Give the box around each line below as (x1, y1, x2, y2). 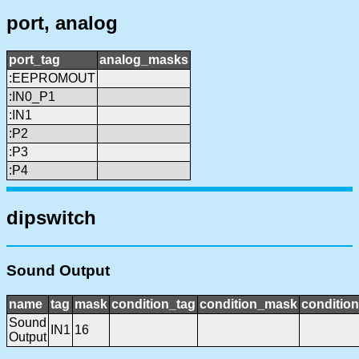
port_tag (9, 52, 60, 67)
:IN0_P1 (9, 89, 55, 103)
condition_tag (111, 296, 196, 311)
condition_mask (200, 296, 297, 311)
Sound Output (6, 262, 110, 280)
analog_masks (99, 52, 188, 67)
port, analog (6, 11, 118, 34)
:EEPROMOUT (9, 71, 95, 85)
